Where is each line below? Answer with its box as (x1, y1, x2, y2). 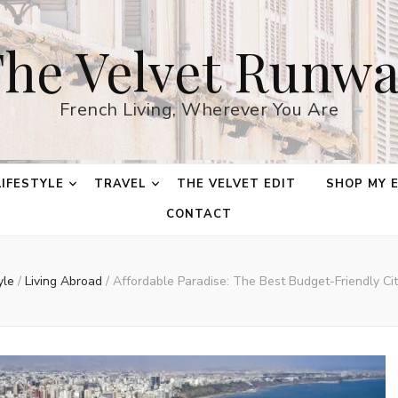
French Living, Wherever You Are (59, 98, 339, 122)
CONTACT (166, 206, 232, 222)
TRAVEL (94, 176, 147, 192)
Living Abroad (25, 273, 106, 290)
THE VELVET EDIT (177, 176, 296, 192)
